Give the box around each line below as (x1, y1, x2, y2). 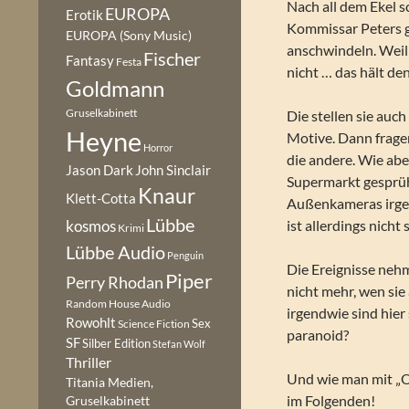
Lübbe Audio (66, 241, 165, 263)
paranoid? (287, 326, 350, 343)
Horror (143, 142, 173, 153)
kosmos (66, 217, 116, 236)
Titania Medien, (66, 374, 153, 390)
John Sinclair (135, 163, 211, 178)
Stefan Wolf (152, 338, 205, 350)
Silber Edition (82, 336, 151, 351)
